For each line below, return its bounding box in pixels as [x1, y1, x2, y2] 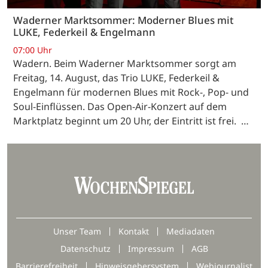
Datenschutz [60, 242, 111, 254]
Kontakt [118, 225, 149, 237]
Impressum [127, 242, 174, 254]
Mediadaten [166, 225, 215, 237]
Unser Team [53, 225, 101, 237]
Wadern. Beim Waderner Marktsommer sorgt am [13, 56, 236, 70]
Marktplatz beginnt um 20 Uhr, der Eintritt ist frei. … [13, 114, 249, 127]
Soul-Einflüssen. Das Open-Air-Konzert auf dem [13, 99, 227, 113]
